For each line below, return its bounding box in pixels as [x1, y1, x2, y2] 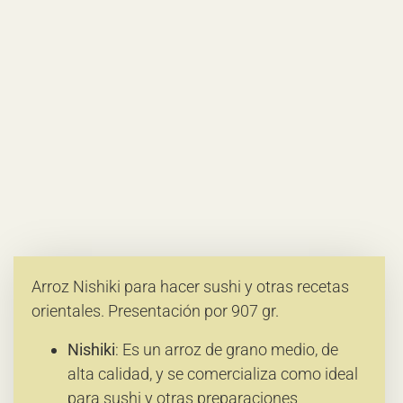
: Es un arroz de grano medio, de [115, 339, 338, 359]
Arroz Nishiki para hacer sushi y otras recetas [31, 277, 349, 297]
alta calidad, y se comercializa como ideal [67, 363, 358, 383]
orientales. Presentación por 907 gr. [31, 301, 279, 321]
